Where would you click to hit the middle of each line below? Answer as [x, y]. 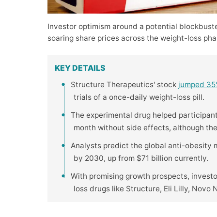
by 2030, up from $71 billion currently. [141, 158]
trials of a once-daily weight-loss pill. [139, 97]
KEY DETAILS [80, 68]
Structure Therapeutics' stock [125, 84]
